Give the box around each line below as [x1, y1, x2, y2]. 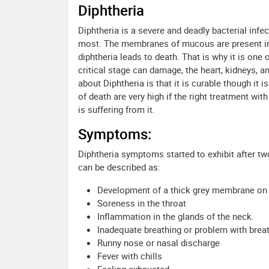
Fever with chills [97, 250, 162, 262]
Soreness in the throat [97, 197, 186, 210]
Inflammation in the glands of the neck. [97, 210, 254, 223]
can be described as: [78, 161, 160, 174]
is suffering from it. [78, 103, 155, 116]
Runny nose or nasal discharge [97, 237, 220, 249]
